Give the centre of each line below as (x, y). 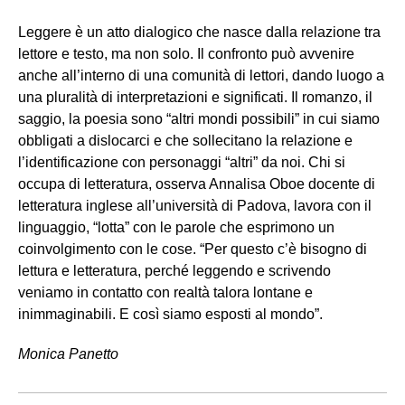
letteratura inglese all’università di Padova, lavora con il (195, 205)
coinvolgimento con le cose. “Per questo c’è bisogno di (193, 249)
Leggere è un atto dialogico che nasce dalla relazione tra (199, 32)
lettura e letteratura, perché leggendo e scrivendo (174, 270)
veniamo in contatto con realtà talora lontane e (165, 292)
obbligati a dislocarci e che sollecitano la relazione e (185, 140)
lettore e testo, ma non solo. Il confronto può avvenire (186, 53)
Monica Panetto (68, 353)
